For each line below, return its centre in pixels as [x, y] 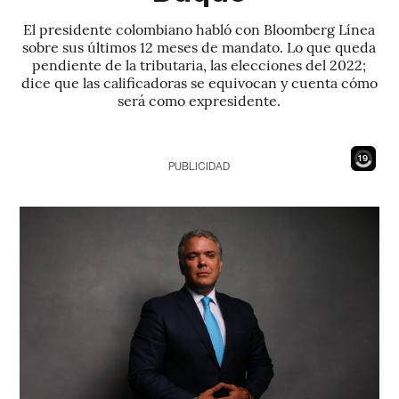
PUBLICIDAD [199, 167]
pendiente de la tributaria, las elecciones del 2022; [199, 64]
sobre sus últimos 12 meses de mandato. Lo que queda [199, 46]
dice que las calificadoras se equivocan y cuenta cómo [199, 82]
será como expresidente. [199, 100]
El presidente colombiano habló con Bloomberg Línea [199, 28]
